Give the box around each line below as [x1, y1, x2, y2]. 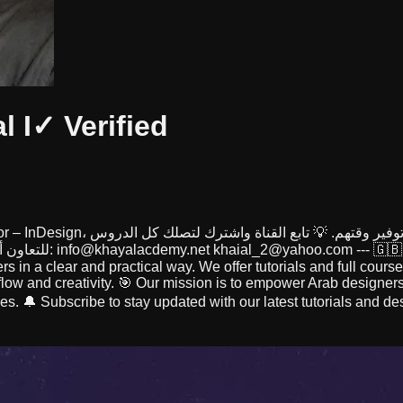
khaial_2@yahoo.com [213, 241, 353, 257]
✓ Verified [31, 110, 168, 143]
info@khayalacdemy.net [57, 241, 210, 257]
